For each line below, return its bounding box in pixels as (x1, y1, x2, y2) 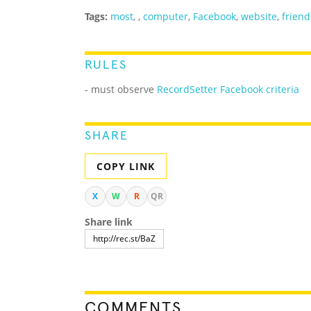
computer (143, 10, 188, 24)
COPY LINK (96, 160, 155, 174)
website (241, 10, 277, 24)
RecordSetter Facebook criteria (157, 83, 299, 96)
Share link (85, 215, 133, 229)
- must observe (85, 83, 157, 96)
